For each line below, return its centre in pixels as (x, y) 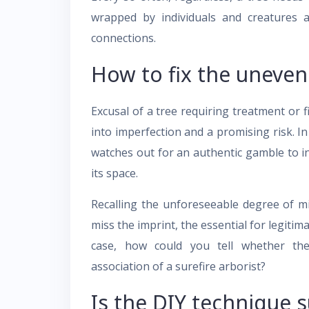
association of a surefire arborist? (178, 266)
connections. (123, 38)
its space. (114, 173)
